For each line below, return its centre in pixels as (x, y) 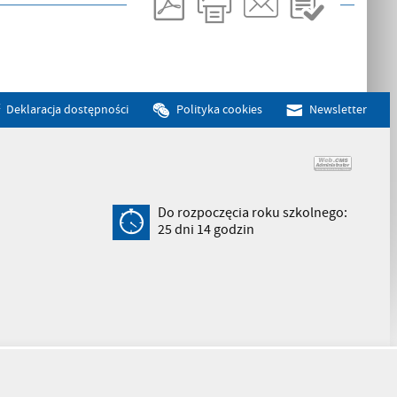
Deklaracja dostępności (67, 109)
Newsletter (338, 109)
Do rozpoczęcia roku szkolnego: (253, 212)
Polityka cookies (220, 109)
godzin (233, 229)
